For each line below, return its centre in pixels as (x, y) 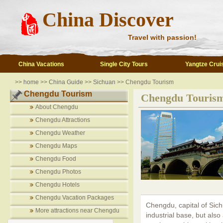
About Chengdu (57, 107)
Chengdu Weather (60, 133)
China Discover (108, 20)
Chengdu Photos (58, 172)
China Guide (65, 82)
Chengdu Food (56, 159)
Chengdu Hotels (57, 185)
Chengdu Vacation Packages (75, 198)
